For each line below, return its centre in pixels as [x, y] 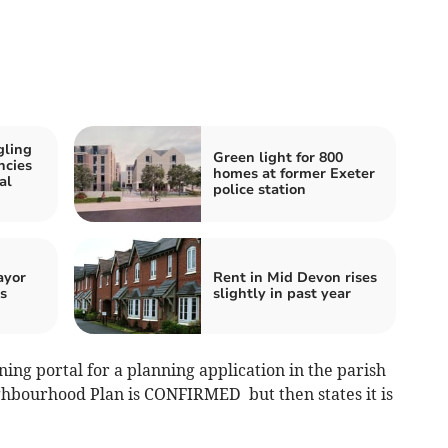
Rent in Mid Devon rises [295, 278]
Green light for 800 [278, 158]
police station [259, 190]
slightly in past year [282, 294]
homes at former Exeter [294, 174]
